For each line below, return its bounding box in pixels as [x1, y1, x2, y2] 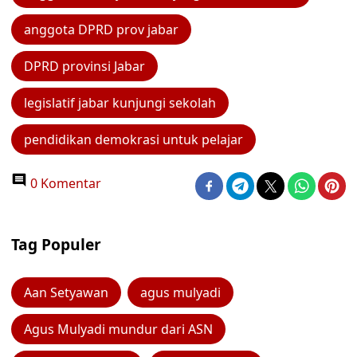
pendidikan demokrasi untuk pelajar [24, 131, 243, 148]
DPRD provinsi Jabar [24, 57, 145, 75]
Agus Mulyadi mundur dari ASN [24, 320, 213, 338]
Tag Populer [11, 233, 101, 255]
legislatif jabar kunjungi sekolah [24, 94, 216, 112]
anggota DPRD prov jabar [24, 21, 178, 38]
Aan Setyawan [24, 284, 108, 301]
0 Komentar [27, 175, 101, 192]
